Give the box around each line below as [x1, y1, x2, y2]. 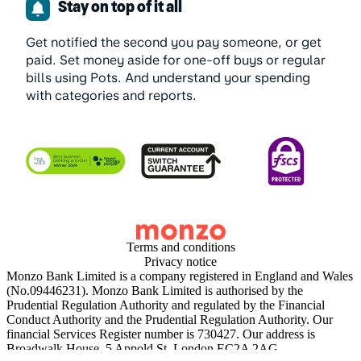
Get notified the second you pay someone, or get [26, 35, 322, 50]
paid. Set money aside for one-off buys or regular [26, 52, 326, 68]
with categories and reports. [26, 88, 197, 103]
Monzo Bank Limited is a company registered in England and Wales [6, 269, 353, 283]
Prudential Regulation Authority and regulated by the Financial [6, 298, 325, 312]
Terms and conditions [126, 240, 235, 254]
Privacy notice [144, 255, 217, 268]
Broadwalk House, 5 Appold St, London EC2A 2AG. [6, 342, 281, 355]
